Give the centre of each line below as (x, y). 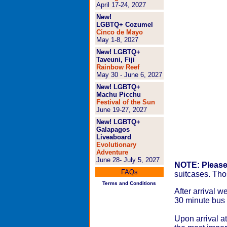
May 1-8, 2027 (117, 40)
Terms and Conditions (129, 183)
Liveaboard (113, 137)
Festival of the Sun (125, 102)
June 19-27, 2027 (121, 110)
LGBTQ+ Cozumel (124, 25)
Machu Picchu (118, 94)
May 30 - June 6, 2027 (129, 75)
